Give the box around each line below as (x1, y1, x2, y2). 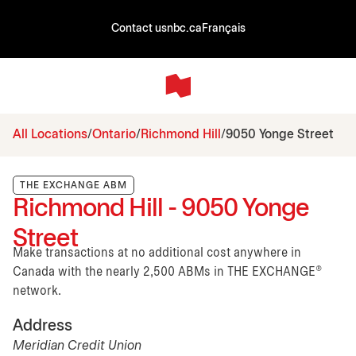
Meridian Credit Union (13, 339, 141, 352)
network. (13, 284, 61, 297)
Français (201, 24, 246, 34)
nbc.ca (166, 24, 202, 34)
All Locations (13, 128, 87, 141)
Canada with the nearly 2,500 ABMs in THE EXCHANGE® (13, 265, 322, 278)
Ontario (92, 128, 136, 141)
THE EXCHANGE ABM (20, 180, 127, 190)
